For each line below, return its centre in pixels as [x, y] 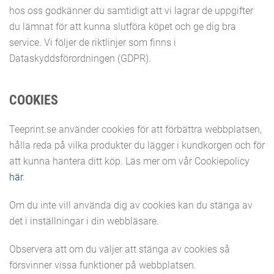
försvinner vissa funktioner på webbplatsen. [103, 265]
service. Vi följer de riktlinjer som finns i [93, 43]
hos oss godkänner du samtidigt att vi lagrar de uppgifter [131, 11]
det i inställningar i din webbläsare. [84, 221]
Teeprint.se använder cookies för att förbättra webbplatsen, [135, 129]
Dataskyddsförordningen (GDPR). [80, 58]
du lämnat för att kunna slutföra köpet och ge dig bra [123, 27]
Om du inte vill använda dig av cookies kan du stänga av [131, 205]
